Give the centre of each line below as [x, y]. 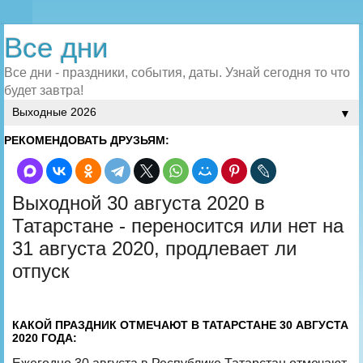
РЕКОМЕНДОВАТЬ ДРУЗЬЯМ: [87, 140]
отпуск [41, 271]
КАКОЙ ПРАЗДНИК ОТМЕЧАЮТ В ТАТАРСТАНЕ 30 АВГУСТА [180, 325]
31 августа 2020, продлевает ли [154, 248]
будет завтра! [44, 90]
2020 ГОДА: [45, 337]
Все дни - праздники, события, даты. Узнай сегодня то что [177, 73]
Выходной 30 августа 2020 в [139, 203]
